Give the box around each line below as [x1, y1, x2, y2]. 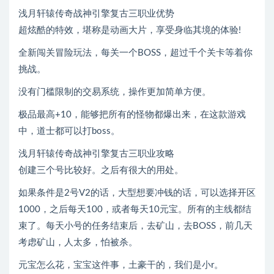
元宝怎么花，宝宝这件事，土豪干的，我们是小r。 [18, 261, 223, 270]
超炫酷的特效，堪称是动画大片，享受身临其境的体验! [18, 26, 241, 35]
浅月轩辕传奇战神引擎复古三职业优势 [18, 9, 174, 18]
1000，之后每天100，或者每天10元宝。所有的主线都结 [18, 205, 251, 214]
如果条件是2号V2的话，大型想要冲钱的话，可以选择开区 [18, 188, 256, 198]
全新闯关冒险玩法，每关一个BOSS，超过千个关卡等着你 [18, 48, 253, 57]
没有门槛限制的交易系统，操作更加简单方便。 [18, 87, 211, 97]
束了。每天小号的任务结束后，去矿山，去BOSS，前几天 [18, 221, 253, 231]
